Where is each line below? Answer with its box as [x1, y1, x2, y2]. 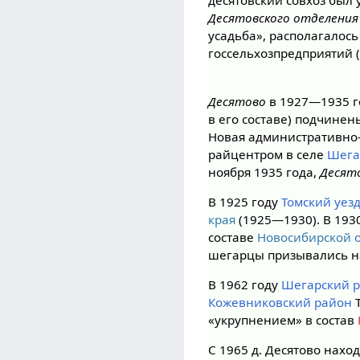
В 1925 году [208, 193, 282, 210]
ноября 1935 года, [208, 163, 321, 180]
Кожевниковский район [208, 293, 353, 310]
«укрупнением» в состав [208, 311, 358, 328]
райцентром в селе [208, 145, 328, 162]
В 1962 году [208, 276, 282, 292]
